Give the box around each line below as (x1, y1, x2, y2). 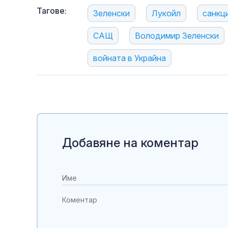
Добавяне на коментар (62, 135, 198, 151)
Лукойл (152, 8, 181, 19)
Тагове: (37, 6, 67, 16)
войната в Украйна (93, 53, 166, 64)
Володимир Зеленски (135, 31, 219, 41)
